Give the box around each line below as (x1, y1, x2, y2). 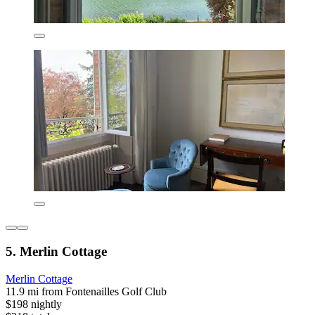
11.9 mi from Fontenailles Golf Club (6, 285, 167, 297)
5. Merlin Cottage (6, 244, 107, 259)
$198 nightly (6, 297, 62, 310)
